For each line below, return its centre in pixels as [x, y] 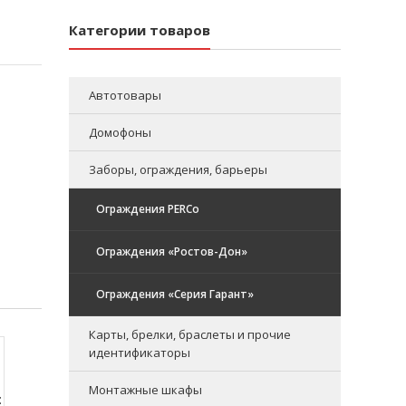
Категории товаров [140, 29]
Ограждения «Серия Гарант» [175, 294]
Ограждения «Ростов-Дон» [172, 251]
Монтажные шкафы [145, 389]
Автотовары [125, 95]
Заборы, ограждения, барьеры [178, 169]
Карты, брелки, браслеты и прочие [190, 334]
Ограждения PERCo [148, 208]
